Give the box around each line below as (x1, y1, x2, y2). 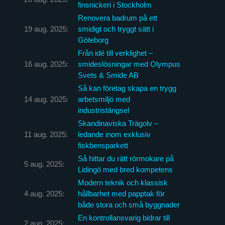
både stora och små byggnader (77, 200, 180, 209)
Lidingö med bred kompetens (77, 165, 173, 174)
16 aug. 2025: (24, 59, 68, 68)
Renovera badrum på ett (77, 13, 157, 22)
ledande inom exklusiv (77, 130, 151, 139)
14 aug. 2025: (24, 94, 68, 103)
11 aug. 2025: (24, 130, 68, 139)
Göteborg (77, 35, 108, 44)
